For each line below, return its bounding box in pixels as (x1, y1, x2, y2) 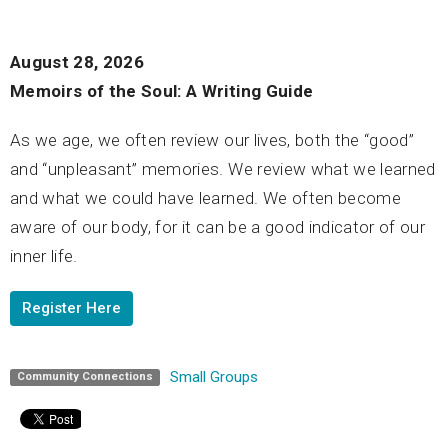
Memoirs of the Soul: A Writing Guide (10, 80, 314, 101)
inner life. (10, 245, 78, 266)
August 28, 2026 (10, 51, 145, 72)
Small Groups (169, 367, 258, 386)
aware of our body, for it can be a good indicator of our (10, 216, 426, 237)
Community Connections (16, 370, 153, 384)
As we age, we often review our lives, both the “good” (10, 129, 415, 150)
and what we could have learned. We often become (10, 187, 401, 208)
